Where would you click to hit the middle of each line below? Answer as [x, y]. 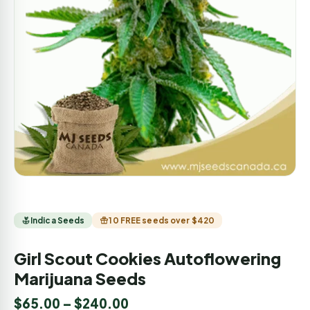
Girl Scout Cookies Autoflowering [147, 258]
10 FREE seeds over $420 [162, 220]
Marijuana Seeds [80, 278]
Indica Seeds [58, 220]
